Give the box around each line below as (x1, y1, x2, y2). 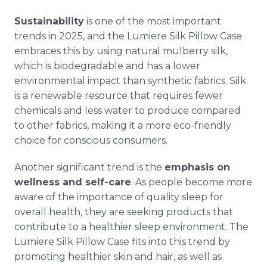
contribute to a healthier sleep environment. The (14, 221, 249, 232)
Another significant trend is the (14, 162, 164, 173)
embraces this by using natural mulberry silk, (14, 45, 228, 57)
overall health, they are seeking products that (14, 206, 233, 218)
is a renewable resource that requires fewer (14, 90, 223, 101)
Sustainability (14, 15, 84, 27)
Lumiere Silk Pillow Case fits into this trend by (14, 236, 230, 247)
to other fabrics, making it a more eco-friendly (14, 120, 231, 131)
